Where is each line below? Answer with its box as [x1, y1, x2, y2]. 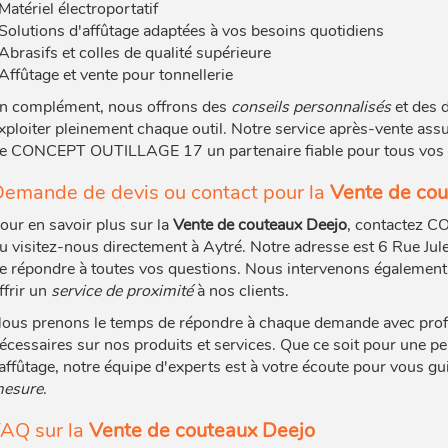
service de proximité [50, 280, 193, 302]
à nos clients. [192, 280, 289, 302]
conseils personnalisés [230, 96, 391, 118]
